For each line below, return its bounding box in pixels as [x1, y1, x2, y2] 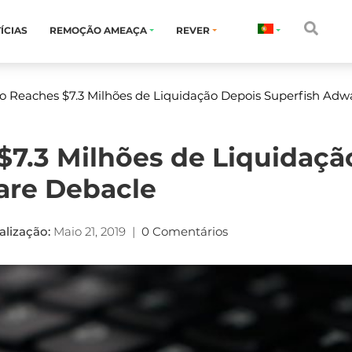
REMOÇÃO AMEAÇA [49, 24, 149, 36]
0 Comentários [141, 224, 231, 239]
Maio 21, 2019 [53, 224, 126, 239]
